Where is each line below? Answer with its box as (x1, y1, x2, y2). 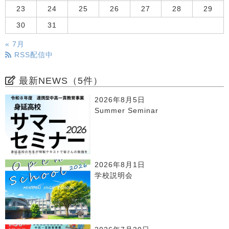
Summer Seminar (95, 106, 159, 114)
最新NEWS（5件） (16, 75, 103, 86)
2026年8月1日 (95, 161, 146, 169)
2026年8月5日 (95, 96, 146, 104)
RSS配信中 (12, 51, 53, 59)
